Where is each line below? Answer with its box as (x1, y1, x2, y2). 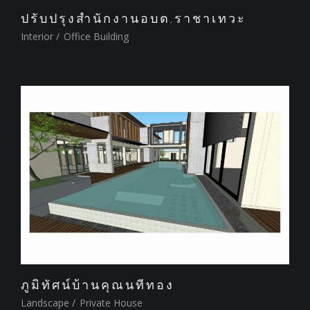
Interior (21, 30, 53, 44)
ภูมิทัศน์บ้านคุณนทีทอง (21, 277, 174, 293)
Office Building (61, 30, 129, 44)
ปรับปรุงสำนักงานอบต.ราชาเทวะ (21, 10, 246, 26)
